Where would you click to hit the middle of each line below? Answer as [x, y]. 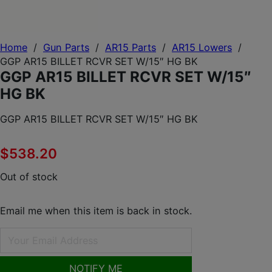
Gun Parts [66, 48]
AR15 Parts [131, 48]
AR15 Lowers [202, 48]
